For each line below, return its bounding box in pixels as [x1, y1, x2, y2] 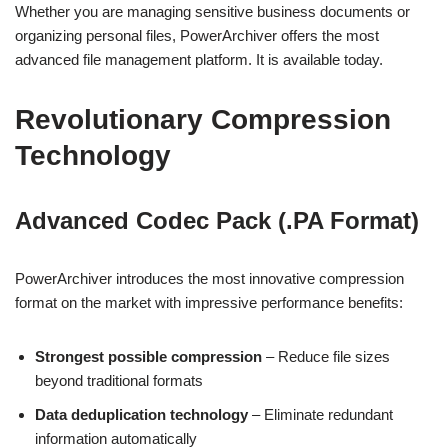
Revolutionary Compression [15, 104, 391, 135]
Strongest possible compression [35, 348, 262, 365]
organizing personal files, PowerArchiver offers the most [15, 27, 379, 44]
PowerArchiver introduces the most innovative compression [15, 270, 404, 287]
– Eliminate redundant [248, 406, 393, 423]
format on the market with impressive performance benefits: [15, 294, 403, 311]
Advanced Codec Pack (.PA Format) [15, 207, 419, 234]
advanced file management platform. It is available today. [15, 51, 383, 68]
